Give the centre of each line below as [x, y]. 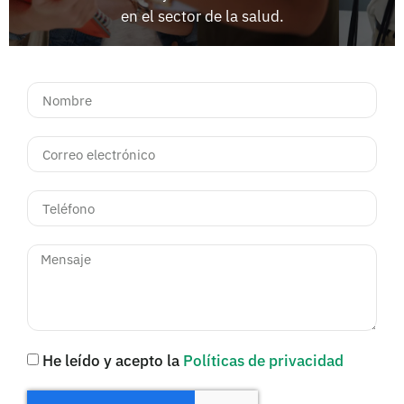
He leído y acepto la [113, 361]
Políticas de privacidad [263, 361]
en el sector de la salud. [202, 17]
